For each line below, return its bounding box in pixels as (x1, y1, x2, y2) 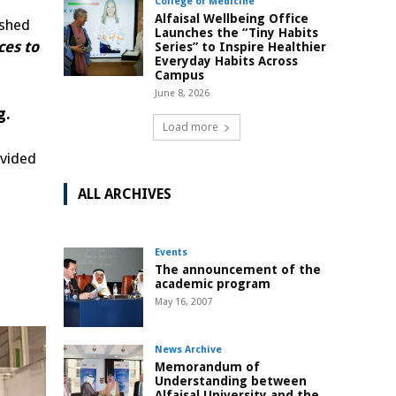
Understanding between (155, 374, 307, 389)
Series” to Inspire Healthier (155, 40, 326, 55)
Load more (162, 119, 218, 135)
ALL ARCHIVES (78, 186, 171, 203)
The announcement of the (155, 263, 321, 278)
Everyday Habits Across (155, 54, 298, 69)
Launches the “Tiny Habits (155, 26, 318, 41)
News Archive (155, 344, 222, 356)
